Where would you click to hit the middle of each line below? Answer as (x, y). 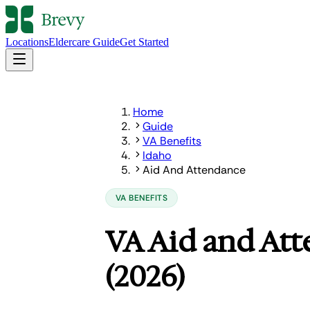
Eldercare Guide (84, 42)
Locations (27, 42)
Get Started (144, 42)
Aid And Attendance (194, 170)
